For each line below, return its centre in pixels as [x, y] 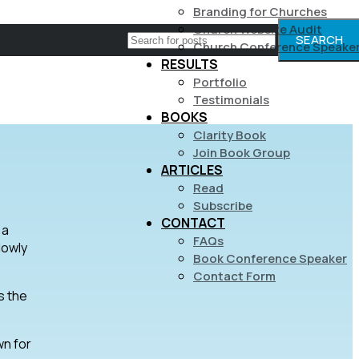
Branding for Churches [260, 11]
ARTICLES [192, 169]
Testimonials [231, 99]
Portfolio [220, 82]
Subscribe [223, 205]
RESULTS [190, 64]
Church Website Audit [258, 29]
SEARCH [319, 40]
